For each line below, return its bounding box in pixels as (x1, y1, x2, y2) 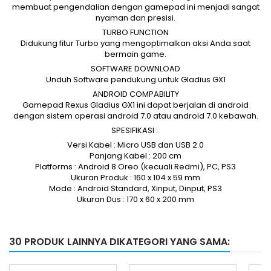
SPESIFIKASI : (111, 125, 160, 136)
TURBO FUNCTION (102, 27, 169, 38)
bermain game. (105, 48, 166, 60)
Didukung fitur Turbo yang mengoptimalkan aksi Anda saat (21, 38, 250, 49)
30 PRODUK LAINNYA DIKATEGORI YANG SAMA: (9, 235, 230, 249)
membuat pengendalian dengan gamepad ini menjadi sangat (11, 1, 260, 13)
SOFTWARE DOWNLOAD (91, 63, 180, 74)
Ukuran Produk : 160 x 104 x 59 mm (71, 172, 200, 183)
